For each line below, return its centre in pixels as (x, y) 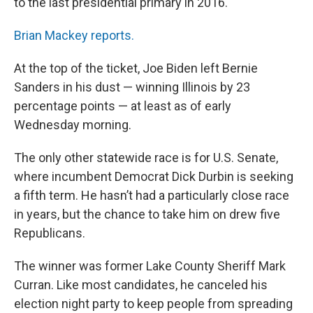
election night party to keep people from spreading (153, 304)
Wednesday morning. (73, 125)
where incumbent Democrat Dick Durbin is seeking (154, 176)
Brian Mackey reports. (74, 35)
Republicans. (50, 233)
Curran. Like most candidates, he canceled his (141, 285)
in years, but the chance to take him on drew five (147, 214)
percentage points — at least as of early (123, 106)
